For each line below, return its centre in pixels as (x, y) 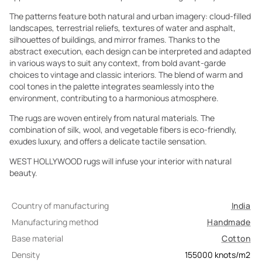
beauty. (23, 173)
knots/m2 (232, 255)
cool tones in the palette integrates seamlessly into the (112, 86)
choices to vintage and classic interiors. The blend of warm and (126, 75)
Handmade (229, 222)
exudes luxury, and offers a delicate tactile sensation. (108, 141)
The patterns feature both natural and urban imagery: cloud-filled (130, 16)
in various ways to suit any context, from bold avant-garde (118, 63)
